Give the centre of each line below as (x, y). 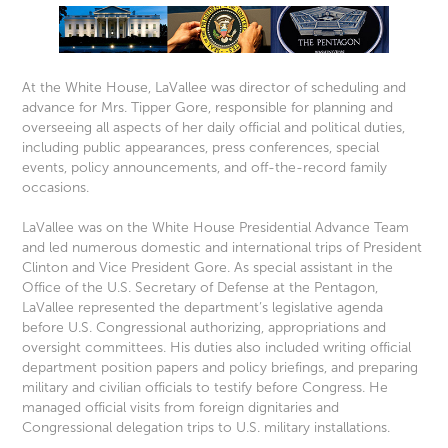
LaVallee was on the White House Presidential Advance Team (216, 228)
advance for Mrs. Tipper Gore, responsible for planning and (208, 108)
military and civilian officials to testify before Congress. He (205, 388)
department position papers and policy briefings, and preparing (220, 368)
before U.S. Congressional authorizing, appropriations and (204, 328)
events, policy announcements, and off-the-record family (205, 168)
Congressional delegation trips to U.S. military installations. (206, 428)
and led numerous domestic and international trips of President (222, 248)
